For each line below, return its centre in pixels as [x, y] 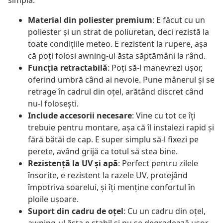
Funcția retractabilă [68, 68]
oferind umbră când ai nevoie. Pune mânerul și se [121, 80]
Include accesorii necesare [80, 116]
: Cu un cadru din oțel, [165, 211]
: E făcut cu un [179, 20]
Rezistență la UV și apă [73, 164]
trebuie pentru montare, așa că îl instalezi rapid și [121, 128]
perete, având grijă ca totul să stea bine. [103, 152]
